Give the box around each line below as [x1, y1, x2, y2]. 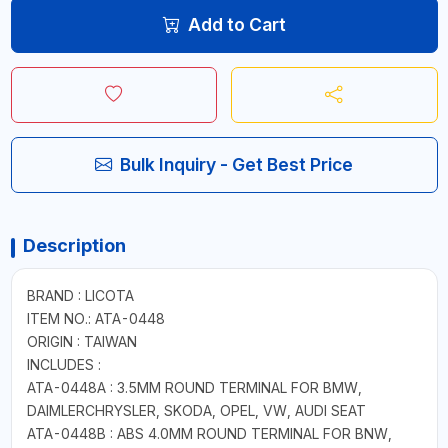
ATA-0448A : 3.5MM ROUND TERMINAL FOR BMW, [26, 378, 362, 396]
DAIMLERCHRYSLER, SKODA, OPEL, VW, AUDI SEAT [26, 401, 366, 419]
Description [22, 234, 126, 256]
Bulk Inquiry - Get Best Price [120, 153, 353, 175]
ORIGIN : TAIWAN [26, 332, 137, 350]
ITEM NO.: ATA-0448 [26, 309, 165, 327]
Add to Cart [187, 13, 286, 35]
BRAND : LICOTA [26, 286, 134, 304]
